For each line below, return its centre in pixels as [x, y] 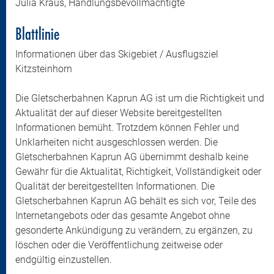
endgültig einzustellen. [64, 260]
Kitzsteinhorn [44, 69]
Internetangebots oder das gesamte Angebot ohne [123, 216]
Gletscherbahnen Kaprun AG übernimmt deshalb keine [132, 157]
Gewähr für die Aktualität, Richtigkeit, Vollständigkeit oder [138, 172]
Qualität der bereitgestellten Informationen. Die [115, 186]
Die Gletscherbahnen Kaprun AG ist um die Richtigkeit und [140, 98]
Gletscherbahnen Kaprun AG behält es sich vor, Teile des [136, 201]
